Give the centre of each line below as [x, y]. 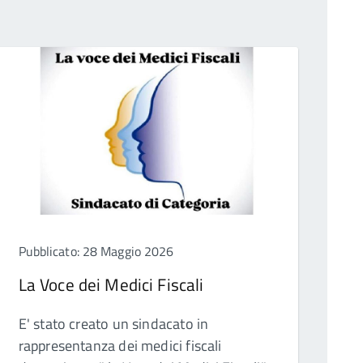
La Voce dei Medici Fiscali [111, 285]
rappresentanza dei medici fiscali [120, 346]
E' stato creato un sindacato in [113, 324]
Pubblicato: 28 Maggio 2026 [96, 252]
